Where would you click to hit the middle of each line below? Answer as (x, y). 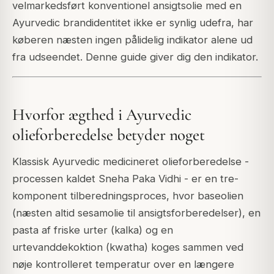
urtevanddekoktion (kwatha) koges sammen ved (128, 247)
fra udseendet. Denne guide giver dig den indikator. (135, 57)
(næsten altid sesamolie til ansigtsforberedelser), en (136, 213)
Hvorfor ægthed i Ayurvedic (102, 114)
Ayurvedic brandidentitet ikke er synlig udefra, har (133, 23)
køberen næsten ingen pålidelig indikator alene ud (132, 40)
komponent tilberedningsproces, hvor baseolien (128, 196)
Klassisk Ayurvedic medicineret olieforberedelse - (131, 162)
